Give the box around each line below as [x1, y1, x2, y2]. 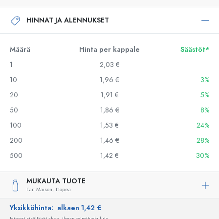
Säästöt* [180, 45, 209, 54]
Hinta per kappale [79, 45, 140, 54]
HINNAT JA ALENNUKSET [26, 15, 109, 25]
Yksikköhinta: [10, 203, 57, 213]
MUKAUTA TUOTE [26, 176, 86, 186]
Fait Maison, [26, 186, 54, 193]
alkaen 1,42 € [57, 203, 101, 213]
